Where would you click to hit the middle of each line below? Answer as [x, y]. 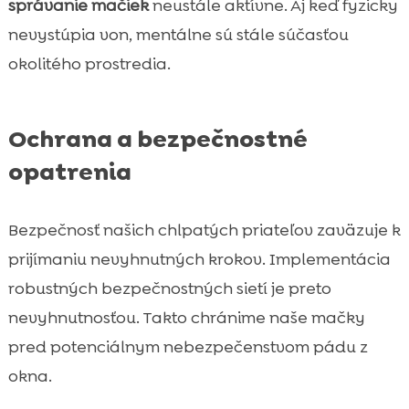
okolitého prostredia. [89, 63]
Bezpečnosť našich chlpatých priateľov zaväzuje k [204, 230]
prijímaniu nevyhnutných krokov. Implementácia [199, 259]
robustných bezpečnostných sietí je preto [169, 288]
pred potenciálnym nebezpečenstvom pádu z [188, 346]
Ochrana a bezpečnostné [157, 138]
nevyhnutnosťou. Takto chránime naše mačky [186, 317]
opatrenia [69, 171]
